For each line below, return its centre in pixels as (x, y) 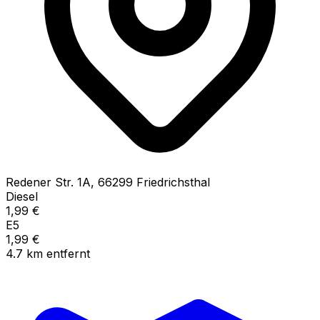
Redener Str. (40, 182)
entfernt (68, 253)
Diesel (22, 196)
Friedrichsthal (173, 182)
